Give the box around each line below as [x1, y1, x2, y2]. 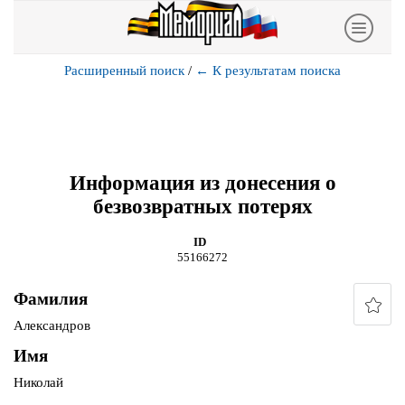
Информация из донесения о [69, 171, 336, 194]
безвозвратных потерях [92, 194, 313, 218]
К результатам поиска [212, 63, 341, 78]
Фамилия [14, 289, 88, 309]
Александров [14, 318, 90, 334]
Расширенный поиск [64, 63, 184, 78]
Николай [14, 375, 63, 391]
